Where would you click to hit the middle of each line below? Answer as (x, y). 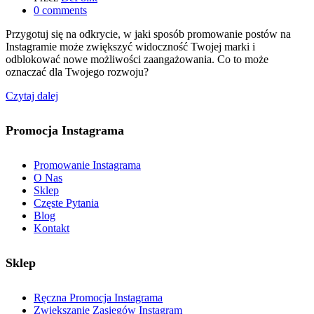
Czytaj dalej (32, 95)
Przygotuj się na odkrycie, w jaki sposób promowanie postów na (148, 34)
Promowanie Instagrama (87, 165)
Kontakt (52, 228)
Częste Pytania (66, 203)
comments (64, 10)
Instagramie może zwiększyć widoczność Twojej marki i (130, 46)
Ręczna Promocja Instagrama (98, 298)
